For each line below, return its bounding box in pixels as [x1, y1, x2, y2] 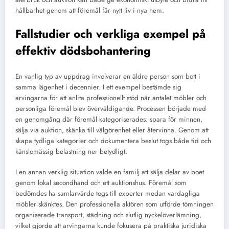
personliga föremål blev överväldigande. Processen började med [15, 103, 206, 113]
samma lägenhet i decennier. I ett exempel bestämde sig [15, 82, 181, 92]
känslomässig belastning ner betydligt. [15, 146, 127, 156]
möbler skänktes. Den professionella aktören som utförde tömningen [15, 199, 214, 210]
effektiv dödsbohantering [15, 42, 151, 59]
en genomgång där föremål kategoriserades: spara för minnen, [15, 114, 202, 124]
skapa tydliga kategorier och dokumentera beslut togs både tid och [15, 135, 211, 146]
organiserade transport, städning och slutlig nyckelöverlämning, [15, 210, 201, 220]
